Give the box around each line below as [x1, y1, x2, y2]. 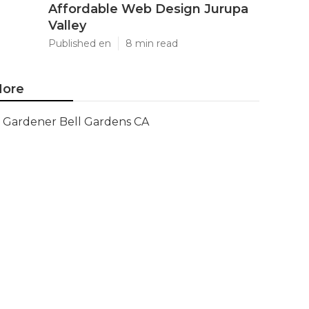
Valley [48, 18, 86, 33]
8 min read [126, 37, 178, 50]
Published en [48, 37, 111, 50]
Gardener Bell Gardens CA [3, 115, 149, 128]
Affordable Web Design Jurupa [48, 1, 248, 17]
